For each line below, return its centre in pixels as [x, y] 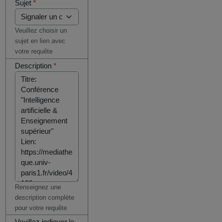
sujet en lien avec [40, 41]
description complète [45, 197]
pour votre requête [41, 208]
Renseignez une [38, 187]
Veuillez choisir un [41, 31]
